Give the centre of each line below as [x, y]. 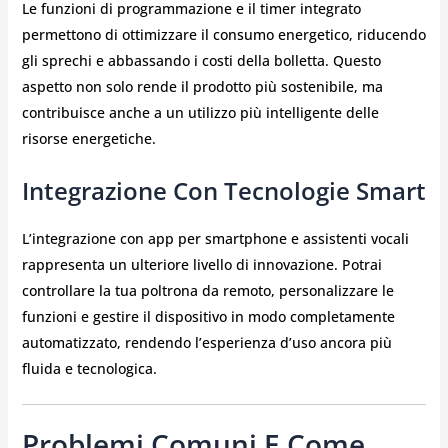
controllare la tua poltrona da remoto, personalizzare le [207, 290]
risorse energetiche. [88, 139]
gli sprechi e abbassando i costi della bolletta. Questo [201, 61]
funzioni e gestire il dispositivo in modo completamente [208, 316]
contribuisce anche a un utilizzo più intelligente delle [200, 113]
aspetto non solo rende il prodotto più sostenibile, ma [202, 87]
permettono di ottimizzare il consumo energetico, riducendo [223, 35]
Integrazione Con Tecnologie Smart [223, 190]
